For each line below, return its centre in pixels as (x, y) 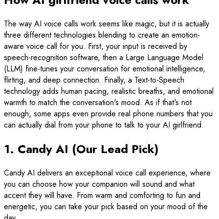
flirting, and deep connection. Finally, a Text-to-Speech (94, 80)
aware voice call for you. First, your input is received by (96, 46)
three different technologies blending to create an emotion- (102, 35)
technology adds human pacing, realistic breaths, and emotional (109, 91)
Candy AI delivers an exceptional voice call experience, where (107, 173)
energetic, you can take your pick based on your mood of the (106, 206)
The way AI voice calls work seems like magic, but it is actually (107, 23)
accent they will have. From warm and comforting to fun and (102, 195)
